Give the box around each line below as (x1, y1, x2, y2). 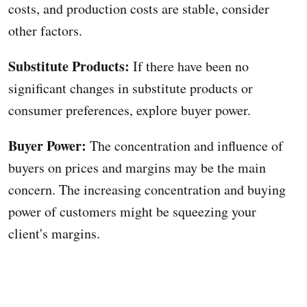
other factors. (8, 21, 82, 40)
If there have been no (130, 56, 249, 75)
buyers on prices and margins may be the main (8, 158, 266, 177)
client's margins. (8, 223, 100, 243)
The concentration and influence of (86, 136, 283, 155)
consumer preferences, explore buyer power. (8, 100, 251, 119)
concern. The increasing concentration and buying (8, 180, 286, 199)
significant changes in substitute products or (8, 78, 253, 97)
